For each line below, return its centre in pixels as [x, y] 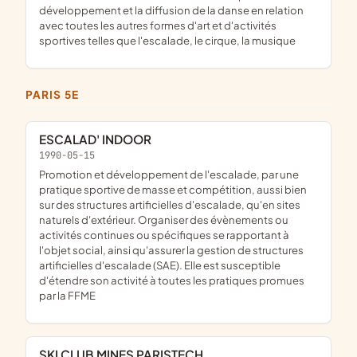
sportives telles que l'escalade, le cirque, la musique [167, 41]
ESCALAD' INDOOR [99, 139]
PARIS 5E [56, 95]
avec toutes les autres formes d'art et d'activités [158, 25]
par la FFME [67, 295]
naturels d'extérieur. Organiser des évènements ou [164, 219]
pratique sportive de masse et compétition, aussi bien [173, 189]
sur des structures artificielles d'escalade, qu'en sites [170, 204]
